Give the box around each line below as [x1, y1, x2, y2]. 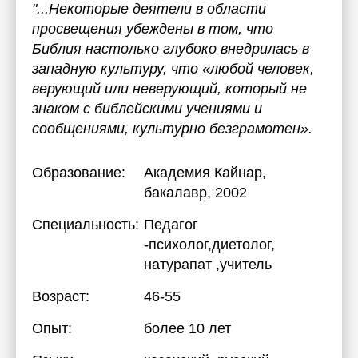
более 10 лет [144, 320, 231, 336]
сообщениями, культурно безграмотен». [32, 121, 312, 137]
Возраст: [32, 288, 89, 304]
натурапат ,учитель [144, 257, 272, 272]
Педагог [144, 217, 198, 233]
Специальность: [32, 217, 139, 233]
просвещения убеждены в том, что [32, 21, 273, 37]
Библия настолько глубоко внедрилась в [32, 41, 309, 57]
